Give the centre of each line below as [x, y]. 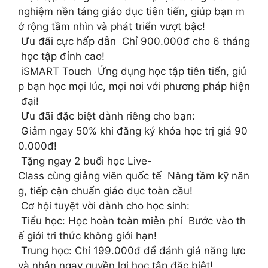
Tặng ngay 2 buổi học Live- [85, 161]
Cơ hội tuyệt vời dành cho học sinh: [104, 205]
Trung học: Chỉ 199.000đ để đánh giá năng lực [133, 250]
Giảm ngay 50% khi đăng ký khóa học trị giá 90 [133, 131]
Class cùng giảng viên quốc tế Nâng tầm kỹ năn [134, 176]
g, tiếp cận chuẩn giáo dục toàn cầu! [105, 191]
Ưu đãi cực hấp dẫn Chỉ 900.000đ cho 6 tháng [134, 41]
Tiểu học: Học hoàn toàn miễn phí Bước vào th [132, 220]
